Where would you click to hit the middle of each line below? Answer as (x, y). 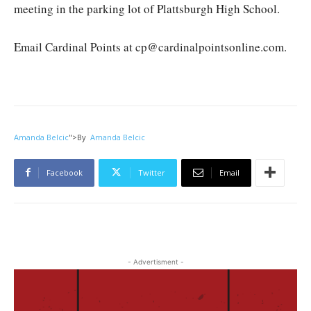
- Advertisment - (155, 261)
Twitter (152, 172)
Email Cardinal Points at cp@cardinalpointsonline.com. (150, 47)
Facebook (65, 172)
